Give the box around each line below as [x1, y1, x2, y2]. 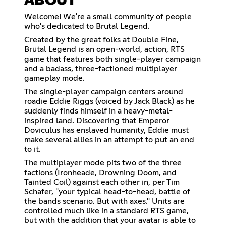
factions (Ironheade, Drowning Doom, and [24, 168, 177, 177]
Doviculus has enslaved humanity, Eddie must [24, 126, 189, 134]
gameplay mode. [24, 74, 85, 82]
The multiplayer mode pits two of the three [24, 158, 182, 167]
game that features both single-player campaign [24, 54, 201, 63]
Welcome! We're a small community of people [24, 12, 192, 21]
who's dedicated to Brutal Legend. [24, 22, 150, 30]
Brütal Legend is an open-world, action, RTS [24, 45, 185, 53]
